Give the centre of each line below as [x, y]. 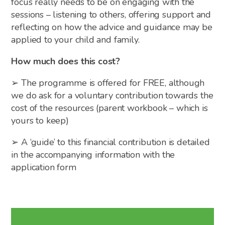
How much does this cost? [66, 61]
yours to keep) [40, 120]
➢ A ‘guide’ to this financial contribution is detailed [110, 142]
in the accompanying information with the [93, 154]
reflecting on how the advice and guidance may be [112, 27]
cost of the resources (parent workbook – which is [109, 108]
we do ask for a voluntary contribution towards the [112, 95]
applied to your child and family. [75, 39]
